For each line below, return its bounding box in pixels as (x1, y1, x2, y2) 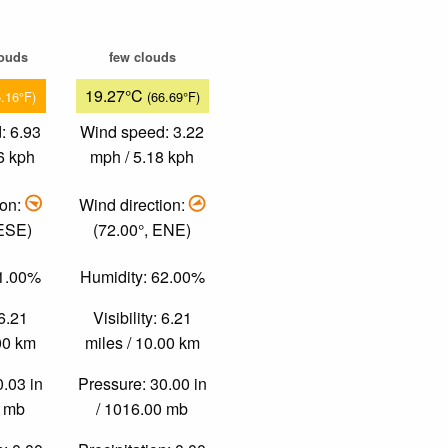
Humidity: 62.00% (79, 265, 205, 289)
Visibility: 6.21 (92, 306, 192, 330)
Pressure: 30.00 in (77, 372, 207, 396)
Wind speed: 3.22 (80, 120, 205, 144)
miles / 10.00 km (84, 331, 200, 355)
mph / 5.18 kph (90, 145, 195, 169)
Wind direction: (78, 192, 189, 216)
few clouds (108, 47, 176, 66)
